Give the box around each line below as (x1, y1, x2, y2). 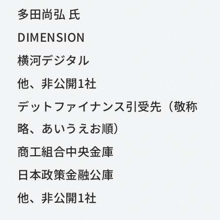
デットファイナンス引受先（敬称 (17, 97, 198, 115)
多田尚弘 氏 (17, 5, 81, 23)
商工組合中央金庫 (17, 142, 114, 160)
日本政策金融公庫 (17, 165, 114, 183)
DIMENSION (17, 28, 85, 46)
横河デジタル (17, 51, 90, 69)
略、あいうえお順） (17, 119, 126, 137)
